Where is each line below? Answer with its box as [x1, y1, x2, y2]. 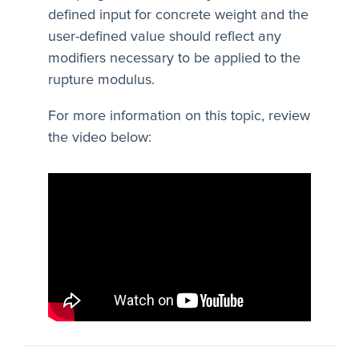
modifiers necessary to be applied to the [48, 51, 301, 67]
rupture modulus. [48, 73, 155, 88]
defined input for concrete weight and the [48, 8, 309, 23]
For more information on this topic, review [48, 109, 310, 124]
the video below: [48, 131, 151, 146]
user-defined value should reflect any [48, 30, 281, 45]
